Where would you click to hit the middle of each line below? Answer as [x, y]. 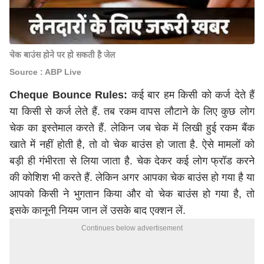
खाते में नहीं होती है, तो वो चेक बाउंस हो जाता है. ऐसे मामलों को [132, 144]
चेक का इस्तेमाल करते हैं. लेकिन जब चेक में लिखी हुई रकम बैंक [132, 128]
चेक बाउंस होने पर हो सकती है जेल [62, 55]
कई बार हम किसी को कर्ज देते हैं [191, 95]
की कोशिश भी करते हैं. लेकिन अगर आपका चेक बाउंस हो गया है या [132, 177]
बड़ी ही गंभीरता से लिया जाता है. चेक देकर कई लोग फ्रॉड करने [132, 161]
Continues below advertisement [132, 228]
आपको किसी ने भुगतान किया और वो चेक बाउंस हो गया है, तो [132, 194]
